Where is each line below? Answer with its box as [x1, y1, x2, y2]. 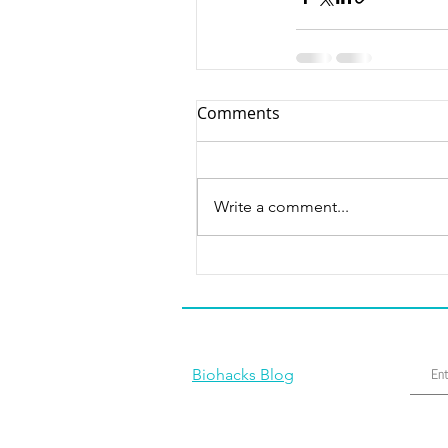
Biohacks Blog [192, 365, 294, 384]
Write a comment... [214, 197, 349, 216]
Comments [197, 102, 280, 124]
